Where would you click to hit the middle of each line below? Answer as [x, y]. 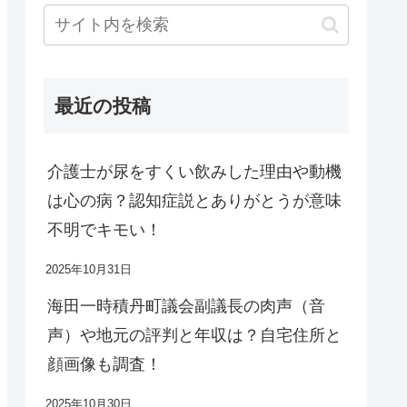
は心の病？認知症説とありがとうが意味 [194, 201]
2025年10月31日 [89, 270]
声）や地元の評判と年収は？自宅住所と [194, 336]
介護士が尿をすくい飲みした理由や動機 [194, 172]
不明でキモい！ [104, 230]
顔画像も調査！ [104, 365]
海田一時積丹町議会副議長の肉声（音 [186, 307]
